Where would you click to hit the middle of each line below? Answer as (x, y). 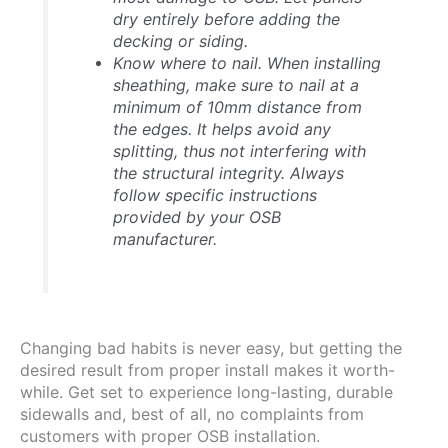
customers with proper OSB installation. (170, 435)
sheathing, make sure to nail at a (235, 84)
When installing (321, 62)
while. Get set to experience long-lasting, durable (206, 391)
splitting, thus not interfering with (239, 150)
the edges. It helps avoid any (221, 128)
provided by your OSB (196, 216)
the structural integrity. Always (228, 172)
